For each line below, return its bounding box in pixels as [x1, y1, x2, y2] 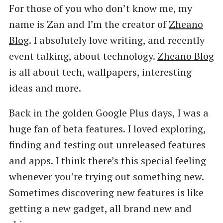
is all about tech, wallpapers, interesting [8, 65, 192, 79]
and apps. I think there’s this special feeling [8, 153, 206, 167]
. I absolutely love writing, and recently [28, 33, 205, 47]
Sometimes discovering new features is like [8, 185, 204, 199]
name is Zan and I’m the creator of [8, 17, 169, 31]
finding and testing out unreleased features [8, 137, 206, 151]
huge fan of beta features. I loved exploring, [8, 121, 206, 135]
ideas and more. [8, 81, 81, 95]
